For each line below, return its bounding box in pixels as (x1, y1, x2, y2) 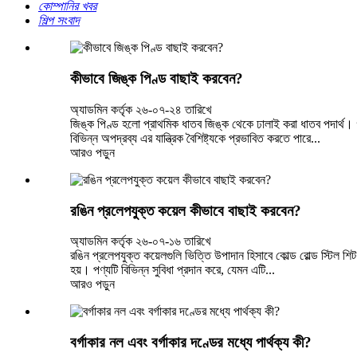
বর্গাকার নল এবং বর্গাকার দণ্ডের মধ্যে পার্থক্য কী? (70, 333, 312, 351)
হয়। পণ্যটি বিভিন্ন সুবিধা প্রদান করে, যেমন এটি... (70, 263, 275, 277)
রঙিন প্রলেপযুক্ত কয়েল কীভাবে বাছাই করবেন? (70, 202, 301, 219)
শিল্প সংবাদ (38, 14, 80, 28)
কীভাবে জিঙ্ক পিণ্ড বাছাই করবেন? (70, 70, 243, 88)
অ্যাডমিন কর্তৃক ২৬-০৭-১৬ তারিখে (70, 234, 210, 249)
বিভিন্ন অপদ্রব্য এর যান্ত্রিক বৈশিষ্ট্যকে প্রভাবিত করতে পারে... (70, 131, 320, 145)
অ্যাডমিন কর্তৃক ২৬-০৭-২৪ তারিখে (70, 102, 211, 116)
